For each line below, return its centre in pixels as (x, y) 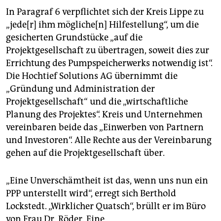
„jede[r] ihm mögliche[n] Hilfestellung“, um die (102, 25)
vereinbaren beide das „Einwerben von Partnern (105, 128)
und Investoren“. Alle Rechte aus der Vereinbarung (109, 140)
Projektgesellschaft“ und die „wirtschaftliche (97, 102)
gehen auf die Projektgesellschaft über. (85, 153)
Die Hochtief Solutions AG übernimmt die (92, 76)
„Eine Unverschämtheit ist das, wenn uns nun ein (107, 181)
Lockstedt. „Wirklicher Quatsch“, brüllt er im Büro (106, 206)
